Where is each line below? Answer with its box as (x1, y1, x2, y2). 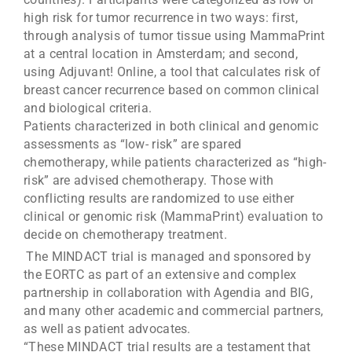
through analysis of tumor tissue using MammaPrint (24, 28, 325, 44)
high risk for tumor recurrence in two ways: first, (24, 10, 298, 26)
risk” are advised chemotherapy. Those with (24, 173, 274, 189)
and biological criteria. (24, 101, 152, 116)
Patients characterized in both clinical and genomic (24, 119, 319, 134)
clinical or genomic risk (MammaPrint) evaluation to (24, 209, 324, 225)
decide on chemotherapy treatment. (24, 227, 227, 243)
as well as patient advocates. (24, 321, 191, 337)
